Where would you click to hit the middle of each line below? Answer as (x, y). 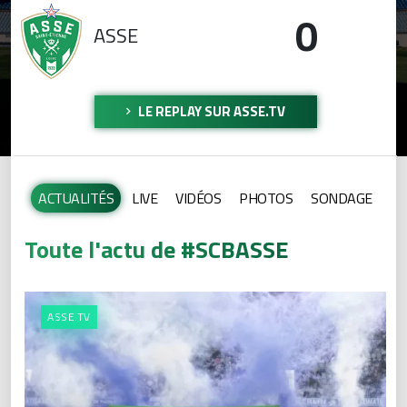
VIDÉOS (199, 199)
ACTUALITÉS (76, 199)
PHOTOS (266, 199)
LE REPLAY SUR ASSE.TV (210, 112)
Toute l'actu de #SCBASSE (157, 250)
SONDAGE (342, 199)
